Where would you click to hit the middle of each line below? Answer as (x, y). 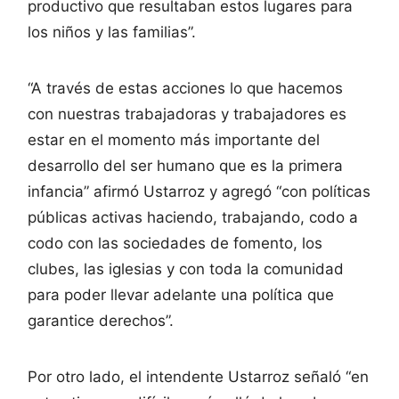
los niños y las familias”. (112, 33)
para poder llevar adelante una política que (181, 295)
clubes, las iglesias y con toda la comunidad (186, 269)
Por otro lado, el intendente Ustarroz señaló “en (198, 377)
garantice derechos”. (101, 321)
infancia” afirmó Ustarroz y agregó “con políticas (199, 192)
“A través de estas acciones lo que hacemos (185, 89)
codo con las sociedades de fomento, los (175, 244)
